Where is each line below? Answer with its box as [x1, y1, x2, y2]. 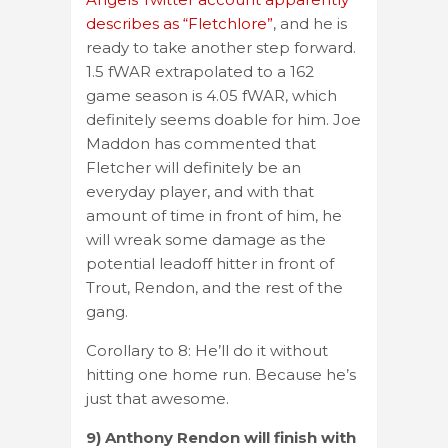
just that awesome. [86, 388, 229, 408]
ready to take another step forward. [86, 37, 356, 57]
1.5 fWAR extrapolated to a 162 [86, 61, 314, 81]
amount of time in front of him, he [86, 205, 342, 225]
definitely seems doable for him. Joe [86, 109, 361, 129]
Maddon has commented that [86, 133, 316, 153]
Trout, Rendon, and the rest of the [86, 277, 343, 297]
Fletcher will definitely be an [86, 157, 301, 177]
